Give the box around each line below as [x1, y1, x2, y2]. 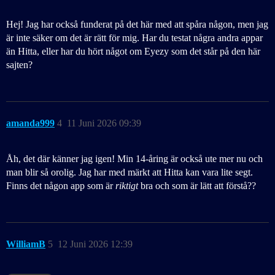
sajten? [6, 60, 33, 71]
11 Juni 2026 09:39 [67, 118, 141, 129]
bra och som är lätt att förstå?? [138, 180, 256, 192]
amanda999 [6, 118, 55, 129]
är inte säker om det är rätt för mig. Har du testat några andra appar [6, 33, 263, 44]
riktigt [115, 180, 138, 192]
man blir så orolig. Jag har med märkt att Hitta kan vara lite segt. [6, 167, 253, 178]
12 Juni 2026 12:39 [58, 239, 133, 250]
